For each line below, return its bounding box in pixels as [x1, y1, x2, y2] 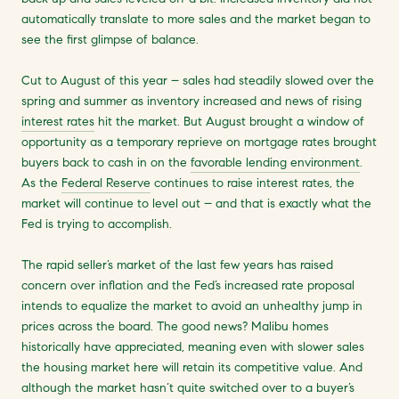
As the [21, 175, 61, 191]
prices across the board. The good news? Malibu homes [21, 318, 329, 334]
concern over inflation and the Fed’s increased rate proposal [21, 277, 354, 293]
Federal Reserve [61, 175, 151, 191]
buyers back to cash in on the [21, 154, 191, 170]
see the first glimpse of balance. [21, 31, 202, 47]
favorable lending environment [191, 154, 360, 170]
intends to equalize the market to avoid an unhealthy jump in [21, 297, 362, 313]
